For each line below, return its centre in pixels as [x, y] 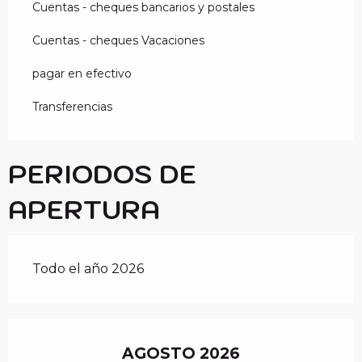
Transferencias [72, 106]
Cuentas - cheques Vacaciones [118, 40]
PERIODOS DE [102, 173]
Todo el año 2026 [88, 268]
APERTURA [84, 209]
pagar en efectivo [82, 73]
